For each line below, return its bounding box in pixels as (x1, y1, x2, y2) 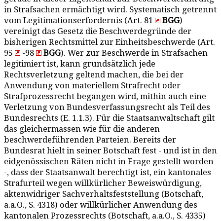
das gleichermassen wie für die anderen (4, 124, 160, 134)
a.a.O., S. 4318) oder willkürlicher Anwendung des (4, 200, 197, 210)
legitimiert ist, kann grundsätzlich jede (4, 59, 155, 69)
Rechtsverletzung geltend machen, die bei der (4, 70, 184, 79)
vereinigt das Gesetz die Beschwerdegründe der (4, 27, 191, 36)
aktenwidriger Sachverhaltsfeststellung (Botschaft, (4, 189, 203, 199)
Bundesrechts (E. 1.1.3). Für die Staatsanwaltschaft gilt (4, 113, 215, 123)
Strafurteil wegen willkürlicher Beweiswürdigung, (4, 179, 202, 188)
